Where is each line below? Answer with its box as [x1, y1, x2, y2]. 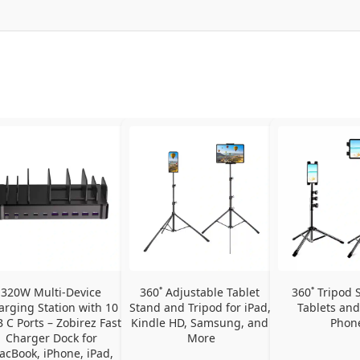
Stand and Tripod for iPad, [129, 299, 271, 315]
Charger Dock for [5, 329, 97, 346]
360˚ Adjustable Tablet [140, 284, 260, 300]
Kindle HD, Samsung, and [131, 314, 269, 330]
